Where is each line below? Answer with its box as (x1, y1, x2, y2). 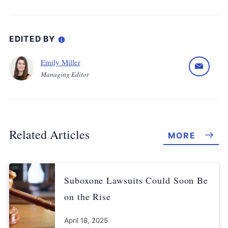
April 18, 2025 (64, 216, 108, 225)
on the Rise (64, 190, 111, 203)
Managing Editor (40, 70, 89, 79)
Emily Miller (40, 57, 80, 68)
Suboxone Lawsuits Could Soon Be (64, 174, 209, 187)
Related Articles (9, 126, 90, 143)
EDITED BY (9, 34, 58, 44)
